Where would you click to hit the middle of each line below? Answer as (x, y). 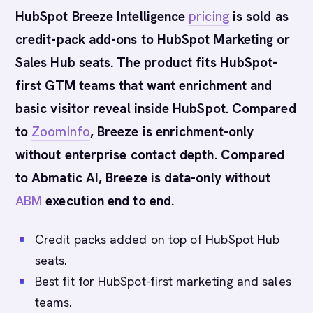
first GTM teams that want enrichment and (144, 86)
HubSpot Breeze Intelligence (102, 16)
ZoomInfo (61, 132)
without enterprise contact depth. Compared (150, 155)
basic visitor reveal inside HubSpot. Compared (156, 109)
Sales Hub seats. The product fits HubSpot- (147, 63)
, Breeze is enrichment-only (172, 132)
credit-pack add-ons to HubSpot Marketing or (153, 39)
